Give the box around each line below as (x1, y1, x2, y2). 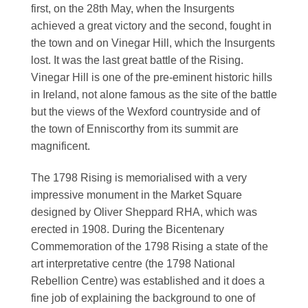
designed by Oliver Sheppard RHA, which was (31, 206, 257, 219)
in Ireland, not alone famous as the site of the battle (31, 89, 277, 101)
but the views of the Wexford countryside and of (31, 106, 260, 118)
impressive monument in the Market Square (31, 189, 242, 201)
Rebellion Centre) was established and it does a (31, 275, 265, 287)
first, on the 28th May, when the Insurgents (31, 3, 234, 15)
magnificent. (31, 140, 90, 153)
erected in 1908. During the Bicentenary (31, 223, 224, 236)
